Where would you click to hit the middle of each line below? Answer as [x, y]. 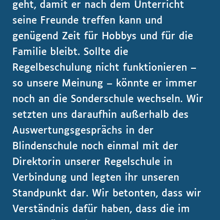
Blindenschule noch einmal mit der [95, 146]
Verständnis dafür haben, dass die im [101, 209]
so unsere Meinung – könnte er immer [105, 83]
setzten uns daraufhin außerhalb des [100, 115]
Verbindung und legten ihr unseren [96, 178]
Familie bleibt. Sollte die [70, 52]
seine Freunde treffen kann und [87, 21]
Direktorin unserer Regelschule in [92, 162]
